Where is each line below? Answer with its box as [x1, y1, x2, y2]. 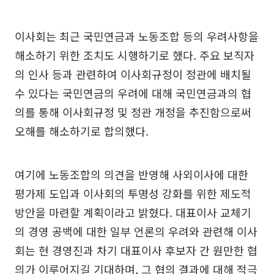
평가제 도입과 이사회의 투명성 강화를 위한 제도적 [15, 185, 251, 202]
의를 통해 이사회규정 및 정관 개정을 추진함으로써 [15, 104, 251, 120]
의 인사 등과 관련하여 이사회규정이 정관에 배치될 [15, 66, 251, 83]
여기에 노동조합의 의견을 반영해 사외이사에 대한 [15, 166, 248, 183]
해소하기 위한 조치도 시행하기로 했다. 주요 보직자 [15, 47, 254, 64]
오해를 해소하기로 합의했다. [15, 123, 149, 139]
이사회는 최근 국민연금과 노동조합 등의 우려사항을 [15, 28, 259, 45]
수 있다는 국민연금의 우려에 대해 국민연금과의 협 [15, 85, 251, 102]
